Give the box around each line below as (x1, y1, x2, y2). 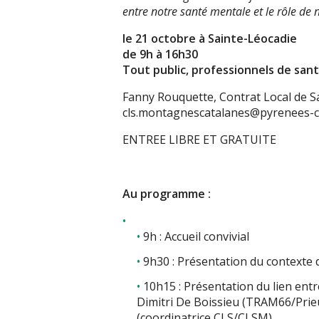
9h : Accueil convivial (143, 229, 249, 245)
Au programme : (122, 186, 211, 202)
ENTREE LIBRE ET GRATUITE (122, 132, 276, 148)
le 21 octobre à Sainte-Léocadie (122, 31, 297, 47)
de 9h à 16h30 (122, 46, 198, 63)
